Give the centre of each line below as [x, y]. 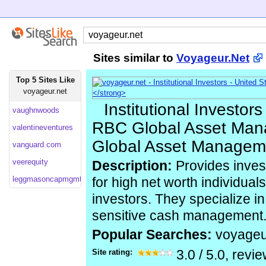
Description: [132, 166]
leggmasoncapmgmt [47, 179]
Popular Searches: [154, 235]
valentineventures [43, 127]
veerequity [30, 162]
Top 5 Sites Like [45, 80]
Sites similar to [135, 58]
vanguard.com [37, 145]
